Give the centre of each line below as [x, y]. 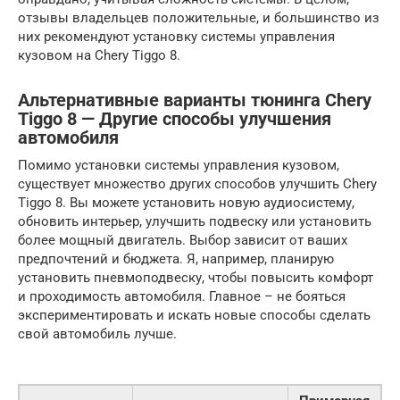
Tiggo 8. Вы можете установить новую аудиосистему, [186, 203]
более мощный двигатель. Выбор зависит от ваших [183, 241]
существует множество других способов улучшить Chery [197, 184]
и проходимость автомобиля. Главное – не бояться [182, 297]
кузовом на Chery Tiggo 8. [99, 56]
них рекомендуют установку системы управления [176, 37]
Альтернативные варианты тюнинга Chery [195, 101]
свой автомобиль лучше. [97, 334]
